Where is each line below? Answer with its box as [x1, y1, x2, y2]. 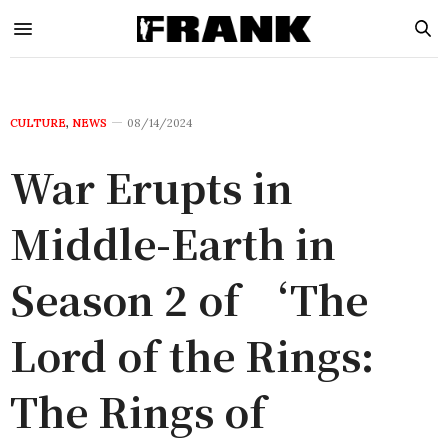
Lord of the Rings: [10, 326, 374, 383]
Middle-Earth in [10, 214, 336, 271]
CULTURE [10, 116, 66, 130]
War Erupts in [10, 158, 293, 215]
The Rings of [10, 382, 266, 439]
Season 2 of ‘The [10, 270, 368, 327]
